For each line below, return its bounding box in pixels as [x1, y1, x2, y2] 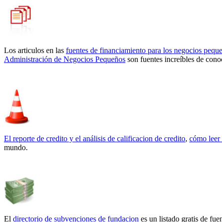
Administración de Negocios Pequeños [4, 55, 125, 63]
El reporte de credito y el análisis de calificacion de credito [4, 134, 185, 143]
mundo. [4, 143, 28, 152]
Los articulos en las [4, 46, 66, 55]
